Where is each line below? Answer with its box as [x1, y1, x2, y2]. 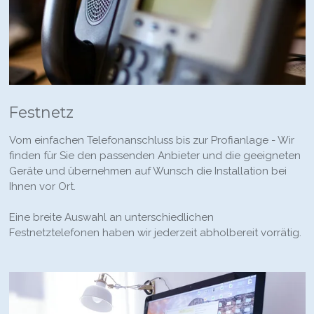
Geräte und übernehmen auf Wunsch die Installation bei [8, 165, 287, 178]
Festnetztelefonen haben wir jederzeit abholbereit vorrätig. [8, 226, 301, 240]
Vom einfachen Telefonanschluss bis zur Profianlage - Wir [8, 134, 294, 147]
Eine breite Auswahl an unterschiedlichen [8, 211, 214, 224]
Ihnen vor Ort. [8, 180, 76, 193]
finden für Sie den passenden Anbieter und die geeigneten [8, 149, 301, 163]
